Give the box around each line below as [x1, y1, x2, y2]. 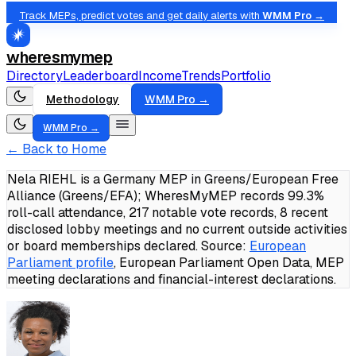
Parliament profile [7, 254, 114, 271]
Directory [6, 68, 63, 84]
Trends [181, 68, 221, 84]
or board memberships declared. [7, 238, 198, 254]
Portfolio [221, 68, 271, 84]
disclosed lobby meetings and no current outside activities [7, 221, 347, 238]
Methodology [46, 92, 119, 106]
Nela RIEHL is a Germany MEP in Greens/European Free [7, 171, 339, 188]
